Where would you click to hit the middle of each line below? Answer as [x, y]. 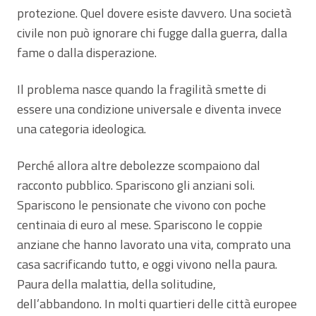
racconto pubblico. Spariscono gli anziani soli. [136, 185]
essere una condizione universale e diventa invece [149, 109]
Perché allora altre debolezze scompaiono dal [139, 165]
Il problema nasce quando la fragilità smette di [141, 89]
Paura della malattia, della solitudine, [116, 284]
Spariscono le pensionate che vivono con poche [141, 205]
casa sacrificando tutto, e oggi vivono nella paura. [147, 264]
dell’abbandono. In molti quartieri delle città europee [157, 303]
